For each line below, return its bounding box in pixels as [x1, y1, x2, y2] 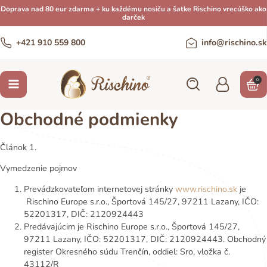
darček [122, 13, 145, 22]
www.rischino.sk [175, 184, 237, 195]
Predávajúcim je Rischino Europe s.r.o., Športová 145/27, [24, 221, 240, 233]
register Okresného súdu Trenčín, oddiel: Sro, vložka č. [24, 246, 230, 258]
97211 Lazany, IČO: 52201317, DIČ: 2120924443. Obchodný [24, 234, 266, 246]
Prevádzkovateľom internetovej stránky [24, 184, 173, 195]
